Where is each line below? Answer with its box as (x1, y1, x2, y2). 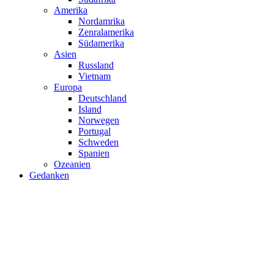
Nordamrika (78, 16, 125, 26)
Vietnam (78, 71, 111, 81)
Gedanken (29, 170, 69, 180)
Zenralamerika (78, 27, 134, 37)
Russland (78, 60, 114, 70)
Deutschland (78, 93, 127, 103)
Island (78, 104, 102, 114)
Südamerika (78, 38, 124, 48)
